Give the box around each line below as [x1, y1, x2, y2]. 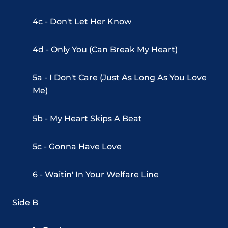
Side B [12, 197, 38, 208]
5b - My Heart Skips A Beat [33, 113, 142, 124]
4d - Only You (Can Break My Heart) [33, 45, 178, 55]
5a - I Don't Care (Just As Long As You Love [33, 73, 207, 83]
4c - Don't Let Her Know [33, 17, 131, 27]
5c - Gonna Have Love [33, 141, 122, 152]
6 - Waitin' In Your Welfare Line [33, 169, 159, 180]
